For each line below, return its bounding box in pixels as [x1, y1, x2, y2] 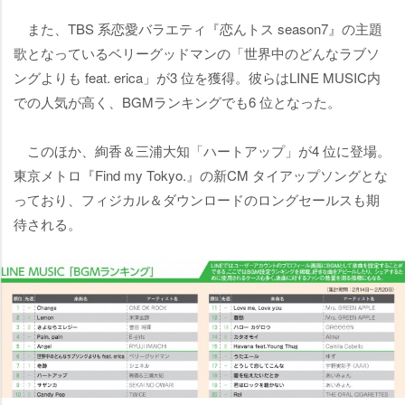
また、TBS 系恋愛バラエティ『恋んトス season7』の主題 [14, 19, 382, 39]
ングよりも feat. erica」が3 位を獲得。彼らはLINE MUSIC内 [14, 68, 381, 88]
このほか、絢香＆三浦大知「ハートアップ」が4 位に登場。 [14, 141, 391, 161]
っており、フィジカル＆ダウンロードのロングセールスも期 [14, 190, 380, 210]
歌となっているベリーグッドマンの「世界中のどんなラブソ [14, 43, 380, 63]
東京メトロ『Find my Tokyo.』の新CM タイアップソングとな [14, 165, 388, 185]
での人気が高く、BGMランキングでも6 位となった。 [14, 92, 341, 112]
